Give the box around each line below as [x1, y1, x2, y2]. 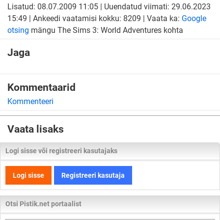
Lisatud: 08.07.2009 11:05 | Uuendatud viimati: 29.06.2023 [7, 2, 211, 12]
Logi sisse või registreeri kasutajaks [5, 146, 117, 155]
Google [182, 14, 206, 24]
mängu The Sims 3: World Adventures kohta [29, 26, 183, 35]
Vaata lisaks [7, 123, 64, 135]
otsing [7, 26, 29, 35]
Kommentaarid [7, 81, 76, 93]
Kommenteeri [7, 96, 54, 106]
